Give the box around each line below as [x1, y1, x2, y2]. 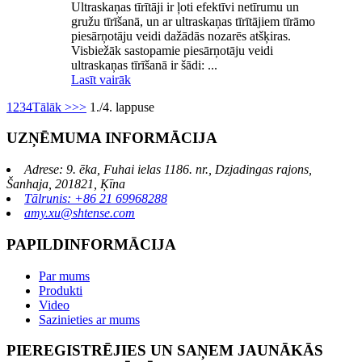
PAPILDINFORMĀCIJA [6, 235, 176, 253]
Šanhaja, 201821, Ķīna [6, 177, 125, 192]
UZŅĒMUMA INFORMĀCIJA [6, 129, 217, 147]
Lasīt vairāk [71, 72, 131, 86]
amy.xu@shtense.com [24, 206, 135, 221]
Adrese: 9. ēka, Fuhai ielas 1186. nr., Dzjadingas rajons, [24, 162, 312, 177]
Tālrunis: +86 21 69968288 [24, 192, 167, 206]
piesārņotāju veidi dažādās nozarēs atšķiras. [71, 28, 291, 43]
